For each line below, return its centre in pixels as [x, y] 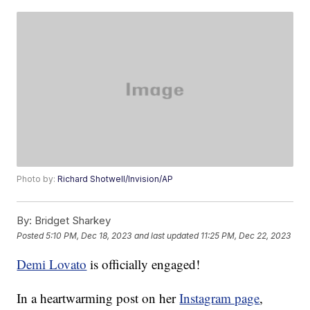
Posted [31, 235]
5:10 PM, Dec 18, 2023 [89, 235]
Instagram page [220, 298]
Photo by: [37, 179]
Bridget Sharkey [72, 221]
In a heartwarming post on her [98, 298]
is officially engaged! [144, 264]
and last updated [167, 235]
